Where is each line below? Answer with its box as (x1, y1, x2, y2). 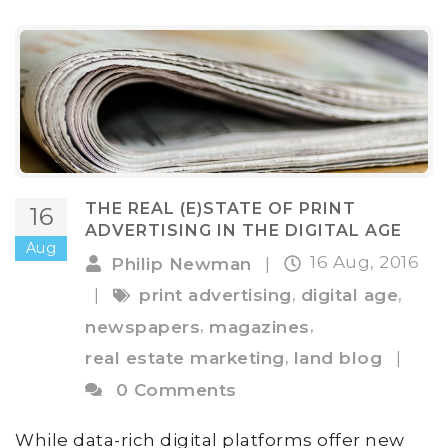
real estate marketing (85, 348, 285, 369)
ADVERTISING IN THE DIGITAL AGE (85, 220, 402, 240)
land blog (293, 348, 382, 369)
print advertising (139, 285, 292, 306)
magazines (209, 316, 310, 337)
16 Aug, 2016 (310, 251, 419, 272)
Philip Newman (111, 253, 252, 274)
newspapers (85, 316, 200, 337)
